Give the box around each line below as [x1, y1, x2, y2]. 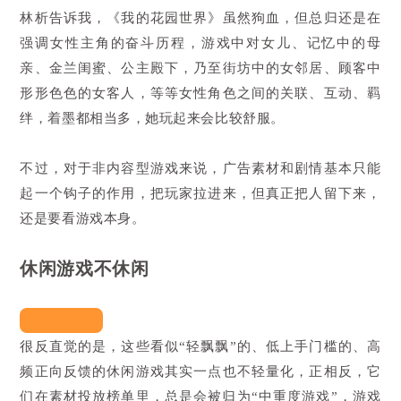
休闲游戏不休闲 [20, 258, 149, 278]
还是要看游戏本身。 [20, 210, 146, 226]
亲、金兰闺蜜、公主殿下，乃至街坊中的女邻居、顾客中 [20, 60, 381, 75]
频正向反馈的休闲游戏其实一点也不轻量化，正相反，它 [20, 363, 381, 379]
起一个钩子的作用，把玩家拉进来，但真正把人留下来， [20, 185, 381, 200]
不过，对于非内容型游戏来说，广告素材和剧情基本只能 [20, 160, 381, 175]
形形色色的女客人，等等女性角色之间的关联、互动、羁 [20, 85, 381, 100]
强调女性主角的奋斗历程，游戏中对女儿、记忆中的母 [20, 35, 381, 50]
